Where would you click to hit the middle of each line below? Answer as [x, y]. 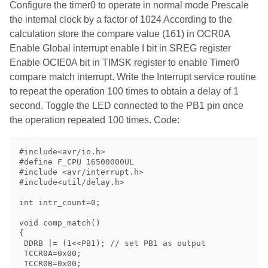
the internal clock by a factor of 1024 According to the [121, 19]
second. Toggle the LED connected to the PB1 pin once [127, 105]
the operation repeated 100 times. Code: [95, 120]
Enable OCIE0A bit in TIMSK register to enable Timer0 [124, 62]
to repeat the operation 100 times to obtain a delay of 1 [124, 91]
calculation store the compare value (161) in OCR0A [120, 33]
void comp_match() [60, 223]
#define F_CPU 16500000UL [77, 162]
